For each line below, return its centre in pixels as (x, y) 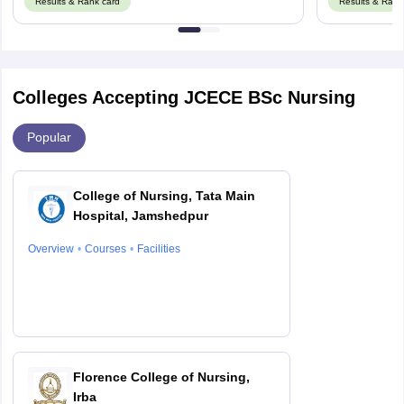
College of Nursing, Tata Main (164, 195)
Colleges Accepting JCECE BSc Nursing (184, 97)
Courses (105, 248)
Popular (49, 138)
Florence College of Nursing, (161, 376)
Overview (50, 248)
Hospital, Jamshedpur (140, 215)
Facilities (158, 248)
